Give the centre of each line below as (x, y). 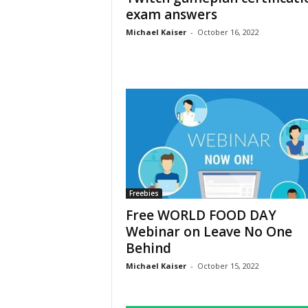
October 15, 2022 (228, 266)
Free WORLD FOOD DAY (201, 215)
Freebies (144, 193)
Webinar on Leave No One (209, 232)
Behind (148, 248)
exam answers (171, 14)
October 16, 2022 (228, 32)
